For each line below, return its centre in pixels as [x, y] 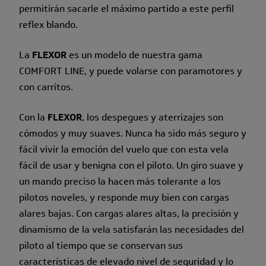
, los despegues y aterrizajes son [153, 117]
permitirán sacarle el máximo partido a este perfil [126, 8]
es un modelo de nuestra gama [134, 55]
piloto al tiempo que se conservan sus [101, 245]
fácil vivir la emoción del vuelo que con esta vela [124, 149]
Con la [33, 117]
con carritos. [46, 87]
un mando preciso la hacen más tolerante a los [120, 181]
